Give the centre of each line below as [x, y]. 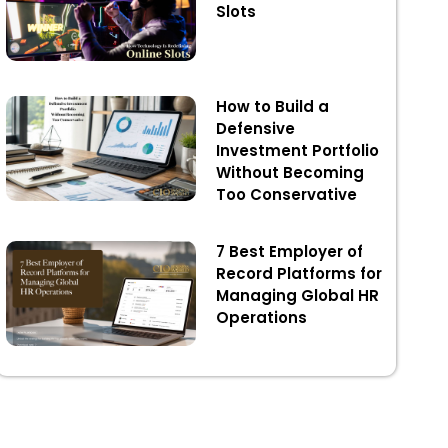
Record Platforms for [298, 274]
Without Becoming [289, 173]
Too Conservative [286, 195]
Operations [261, 318]
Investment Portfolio [297, 151]
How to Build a [272, 107]
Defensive [255, 129]
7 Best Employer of [289, 252]
